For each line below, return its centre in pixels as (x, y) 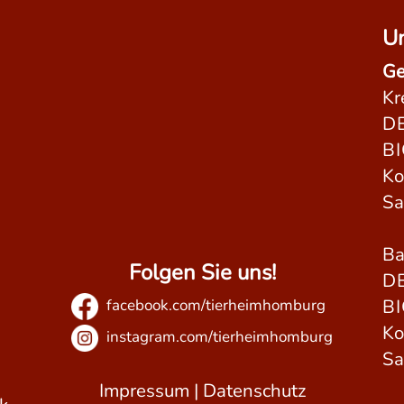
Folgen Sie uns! (202, 272)
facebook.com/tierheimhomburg (215, 305)
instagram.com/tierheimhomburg (218, 336)
